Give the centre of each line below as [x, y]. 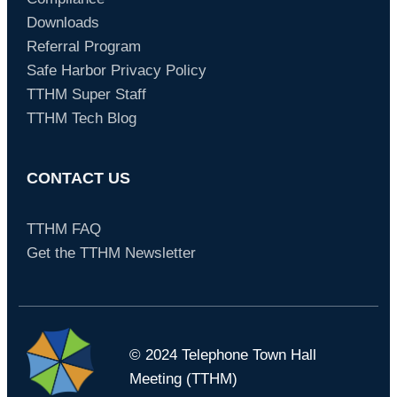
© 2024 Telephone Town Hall [222, 355]
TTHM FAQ [63, 230]
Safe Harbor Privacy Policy [116, 71]
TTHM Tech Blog [81, 119]
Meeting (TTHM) [183, 379]
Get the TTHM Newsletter [111, 253]
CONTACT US [78, 179]
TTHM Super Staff [86, 95]
